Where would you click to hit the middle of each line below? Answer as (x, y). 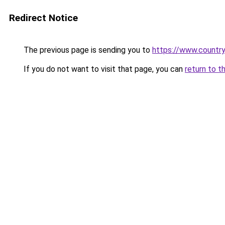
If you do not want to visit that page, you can (103, 69)
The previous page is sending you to (87, 50)
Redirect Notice (43, 18)
